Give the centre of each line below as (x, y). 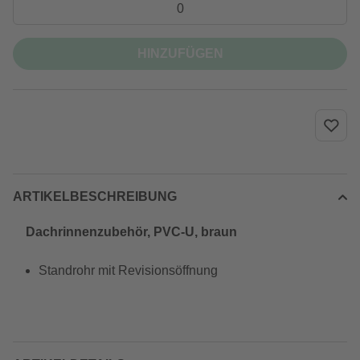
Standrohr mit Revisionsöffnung (128, 270)
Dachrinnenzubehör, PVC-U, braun (131, 232)
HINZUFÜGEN (180, 53)
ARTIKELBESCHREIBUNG (95, 196)
